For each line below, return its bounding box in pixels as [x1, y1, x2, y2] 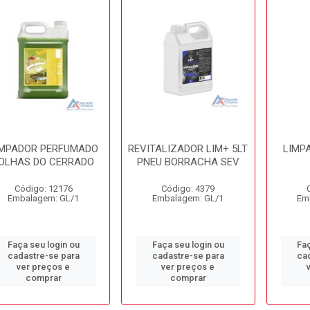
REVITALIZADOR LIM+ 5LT [128, 143, 248, 155]
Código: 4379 [161, 183, 215, 194]
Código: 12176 [14, 183, 73, 194]
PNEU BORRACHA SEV [136, 156, 239, 168]
